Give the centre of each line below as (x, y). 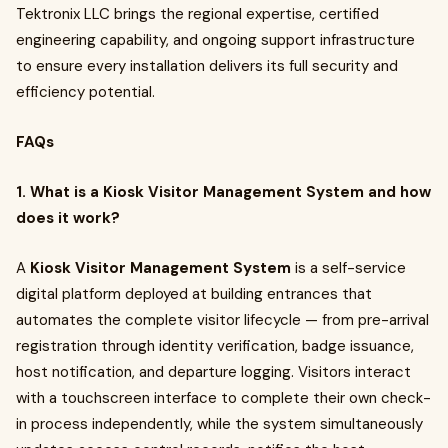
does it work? (68, 218)
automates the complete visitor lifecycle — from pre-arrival (222, 320)
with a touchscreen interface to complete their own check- (223, 398)
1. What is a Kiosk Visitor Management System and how (223, 192)
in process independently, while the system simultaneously (219, 424)
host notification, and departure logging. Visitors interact (213, 372)
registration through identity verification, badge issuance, (215, 346)
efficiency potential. (85, 92)
